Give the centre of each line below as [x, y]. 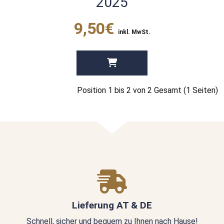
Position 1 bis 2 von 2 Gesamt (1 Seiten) [147, 90]
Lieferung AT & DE [112, 205]
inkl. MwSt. [134, 32]
